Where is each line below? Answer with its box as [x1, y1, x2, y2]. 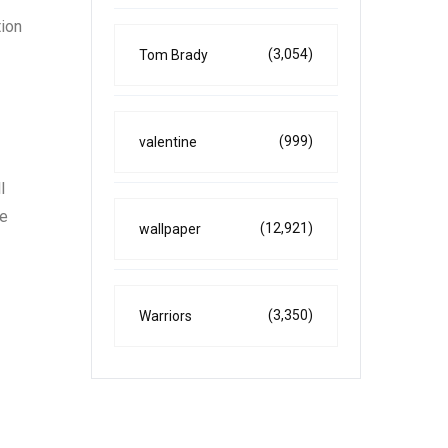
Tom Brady [139, 47, 208, 63]
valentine [139, 134, 197, 150]
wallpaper [139, 221, 201, 237]
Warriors [139, 308, 192, 324]
